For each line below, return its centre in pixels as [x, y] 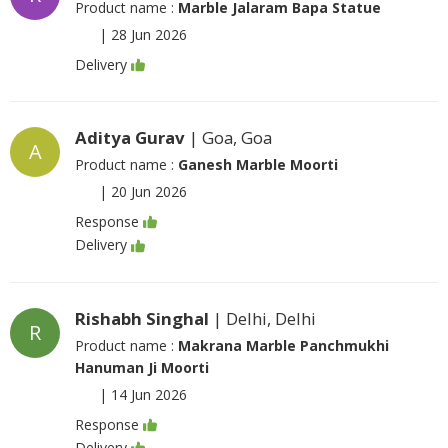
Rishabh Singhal [142, 318]
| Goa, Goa [228, 137]
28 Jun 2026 [149, 34]
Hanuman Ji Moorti [142, 367]
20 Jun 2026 [149, 191]
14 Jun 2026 [149, 394]
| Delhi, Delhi [262, 318]
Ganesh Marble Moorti [258, 164]
